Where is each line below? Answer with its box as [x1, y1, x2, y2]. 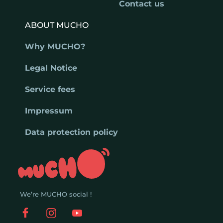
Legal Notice [25, 63, 77, 73]
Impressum [25, 106, 73, 115]
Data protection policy [25, 127, 118, 137]
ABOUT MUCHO [25, 20, 89, 30]
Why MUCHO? [25, 41, 85, 51]
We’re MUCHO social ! [20, 190, 92, 198]
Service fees [25, 84, 75, 94]
